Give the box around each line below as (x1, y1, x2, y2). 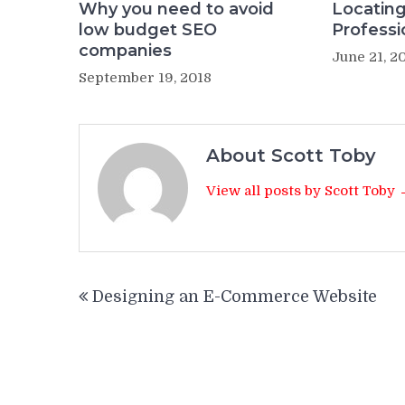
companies (79, 41, 172, 61)
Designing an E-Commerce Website (92, 287, 377, 306)
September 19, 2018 (79, 70, 212, 87)
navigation (78, 297, 202, 325)
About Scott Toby (206, 145, 376, 167)
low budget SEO (79, 20, 217, 41)
